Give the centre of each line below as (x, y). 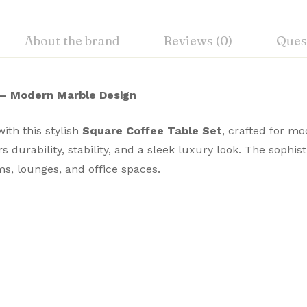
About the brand (72, 41)
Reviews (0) (198, 41)
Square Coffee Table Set (152, 131)
